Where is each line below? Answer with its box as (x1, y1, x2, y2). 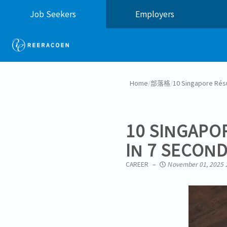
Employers (135, 8, 175, 20)
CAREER (126, 160, 148, 168)
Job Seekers (29, 8, 76, 20)
